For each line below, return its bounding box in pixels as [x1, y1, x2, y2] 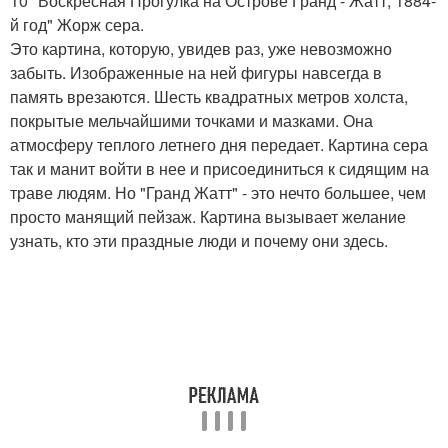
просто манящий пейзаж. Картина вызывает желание [10, 205, 406, 228]
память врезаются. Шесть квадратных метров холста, [10, 85, 408, 108]
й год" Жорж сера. [10, 13, 144, 36]
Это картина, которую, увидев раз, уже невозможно [10, 37, 392, 60]
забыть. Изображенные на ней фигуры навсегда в [10, 61, 382, 84]
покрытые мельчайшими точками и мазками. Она [10, 109, 373, 132]
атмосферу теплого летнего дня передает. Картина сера [10, 133, 428, 156]
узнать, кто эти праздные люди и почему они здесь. [10, 229, 388, 252]
